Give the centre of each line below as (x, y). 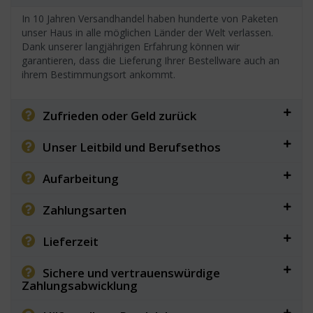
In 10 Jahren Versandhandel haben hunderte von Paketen (150, 19)
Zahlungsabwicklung (80, 285)
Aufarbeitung (81, 178)
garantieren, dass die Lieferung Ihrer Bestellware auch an (151, 61)
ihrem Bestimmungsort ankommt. (99, 75)
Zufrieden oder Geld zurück (119, 115)
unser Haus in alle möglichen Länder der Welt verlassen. (147, 33)
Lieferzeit (71, 241)
